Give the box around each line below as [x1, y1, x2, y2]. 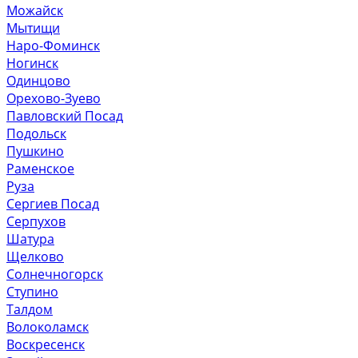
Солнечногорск [6, 265, 103, 284]
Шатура [6, 230, 54, 249]
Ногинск [6, 54, 58, 73]
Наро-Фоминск [6, 37, 100, 55]
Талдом [6, 300, 53, 319]
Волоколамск [6, 318, 89, 336]
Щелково [6, 248, 64, 266]
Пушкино [6, 142, 64, 161]
